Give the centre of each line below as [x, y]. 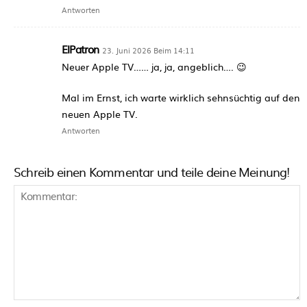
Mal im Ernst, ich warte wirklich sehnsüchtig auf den [181, 97]
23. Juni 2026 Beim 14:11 [148, 50]
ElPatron [81, 49]
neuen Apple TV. [100, 113]
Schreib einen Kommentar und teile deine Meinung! [152, 171]
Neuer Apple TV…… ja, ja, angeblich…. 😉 [154, 66]
